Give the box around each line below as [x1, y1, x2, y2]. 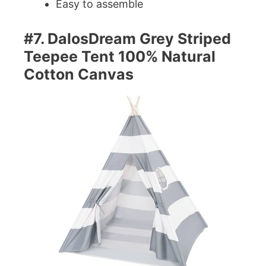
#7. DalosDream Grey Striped [24, 29, 231, 47]
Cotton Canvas [24, 65, 134, 83]
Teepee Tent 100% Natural [24, 47, 216, 65]
